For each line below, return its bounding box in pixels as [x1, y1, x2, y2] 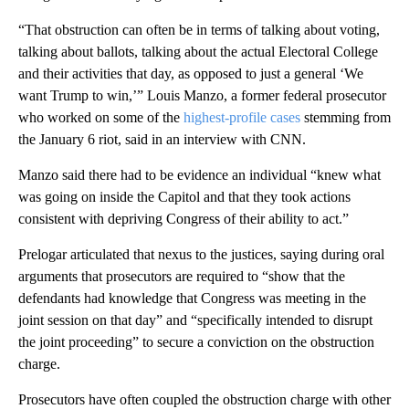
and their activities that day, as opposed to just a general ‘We [18, 65, 363, 81]
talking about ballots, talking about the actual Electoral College [18, 43, 378, 59]
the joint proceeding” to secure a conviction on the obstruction [18, 333, 374, 350]
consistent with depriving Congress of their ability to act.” [18, 210, 349, 226]
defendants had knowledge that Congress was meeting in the [18, 289, 366, 306]
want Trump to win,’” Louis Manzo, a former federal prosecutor [18, 87, 386, 103]
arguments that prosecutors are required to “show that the [18, 267, 345, 284]
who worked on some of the [18, 109, 184, 125]
